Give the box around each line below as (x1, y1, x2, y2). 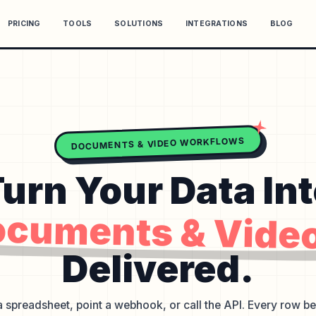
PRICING (7, 18, 41, 28)
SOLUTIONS (114, 18, 164, 28)
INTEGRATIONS (185, 18, 248, 28)
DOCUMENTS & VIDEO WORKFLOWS (71, 135, 245, 152)
